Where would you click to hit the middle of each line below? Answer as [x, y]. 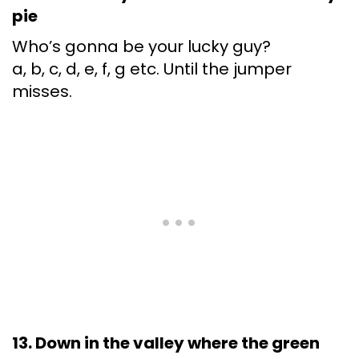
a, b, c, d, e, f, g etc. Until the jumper [152, 69]
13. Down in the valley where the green [166, 343]
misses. [42, 92]
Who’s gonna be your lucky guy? [141, 47]
